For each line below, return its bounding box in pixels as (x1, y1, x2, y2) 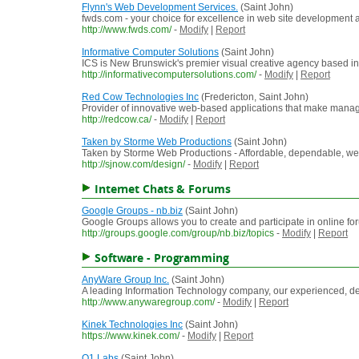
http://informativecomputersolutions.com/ (82, 69, 256, 81)
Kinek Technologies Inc (82, 319, 183, 331)
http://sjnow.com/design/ (82, 159, 185, 171)
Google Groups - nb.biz (82, 205, 183, 217)
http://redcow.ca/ (82, 114, 151, 126)
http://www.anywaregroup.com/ (82, 296, 215, 309)
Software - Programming (94, 250, 229, 266)
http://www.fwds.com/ (82, 24, 171, 36)
